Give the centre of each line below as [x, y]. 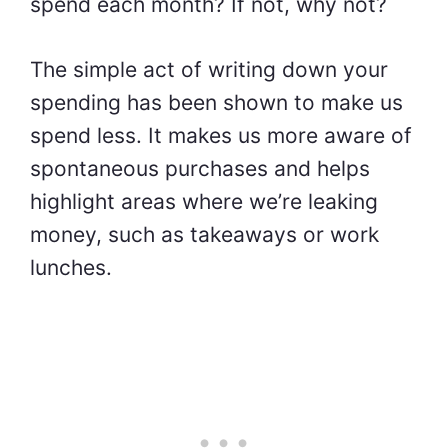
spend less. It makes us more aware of [221, 135]
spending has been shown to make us [216, 102]
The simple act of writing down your [209, 69]
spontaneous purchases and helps [200, 168]
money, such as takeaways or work [204, 234]
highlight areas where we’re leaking [204, 201]
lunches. [71, 267]
